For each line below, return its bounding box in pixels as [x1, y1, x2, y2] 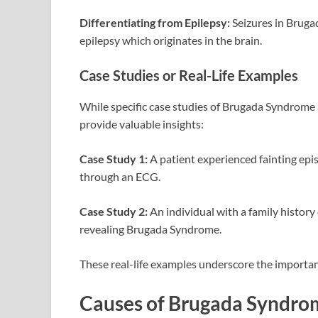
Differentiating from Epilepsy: [79, 16, 230, 30]
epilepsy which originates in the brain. [79, 33, 262, 48]
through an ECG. [79, 170, 160, 184]
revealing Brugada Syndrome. [79, 222, 221, 236]
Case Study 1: [79, 152, 148, 166]
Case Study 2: [79, 204, 148, 219]
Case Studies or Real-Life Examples [79, 67, 298, 84]
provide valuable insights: [79, 117, 204, 131]
